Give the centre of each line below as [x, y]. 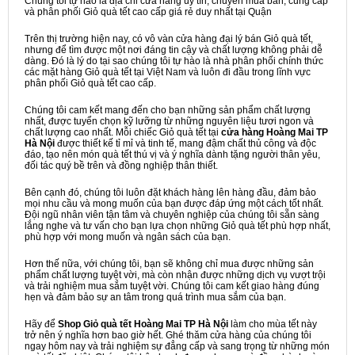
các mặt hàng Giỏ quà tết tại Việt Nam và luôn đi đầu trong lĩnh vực [168, 72]
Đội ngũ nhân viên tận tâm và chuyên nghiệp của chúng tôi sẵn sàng [172, 215]
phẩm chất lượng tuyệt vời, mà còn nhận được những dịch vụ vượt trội [175, 275]
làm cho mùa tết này [273, 324]
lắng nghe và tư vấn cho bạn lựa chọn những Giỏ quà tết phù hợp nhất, [177, 226]
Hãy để [41, 324]
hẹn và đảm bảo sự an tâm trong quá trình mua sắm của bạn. [155, 297]
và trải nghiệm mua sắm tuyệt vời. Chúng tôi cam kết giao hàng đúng [172, 286]
